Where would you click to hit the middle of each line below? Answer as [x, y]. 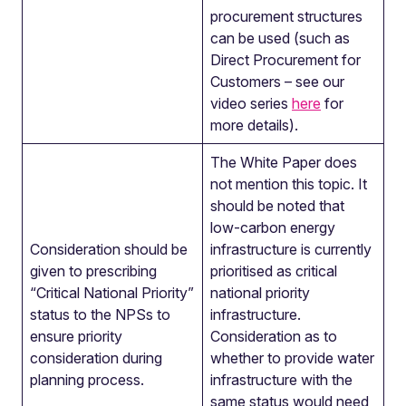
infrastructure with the [281, 380]
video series [251, 103]
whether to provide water [292, 358]
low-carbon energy [273, 227]
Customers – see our [277, 82]
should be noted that [277, 206]
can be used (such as [280, 38]
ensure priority [76, 336]
